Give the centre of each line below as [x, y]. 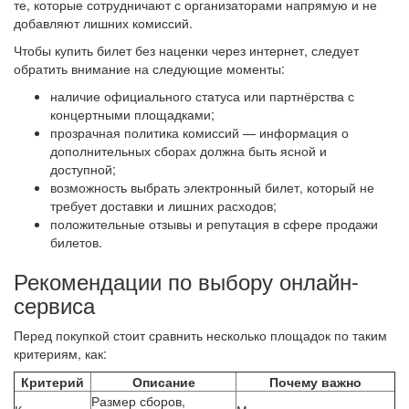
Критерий [52, 381]
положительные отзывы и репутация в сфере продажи [214, 223]
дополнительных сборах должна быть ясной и [189, 150]
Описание [163, 381]
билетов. [76, 241]
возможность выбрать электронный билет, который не [212, 187]
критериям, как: [60, 353]
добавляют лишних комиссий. [103, 22]
